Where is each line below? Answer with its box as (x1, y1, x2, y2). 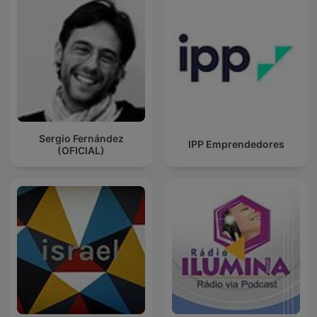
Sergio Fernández (38, 132, 124, 144)
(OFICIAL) (57, 144, 105, 156)
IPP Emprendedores (188, 138, 284, 151)
